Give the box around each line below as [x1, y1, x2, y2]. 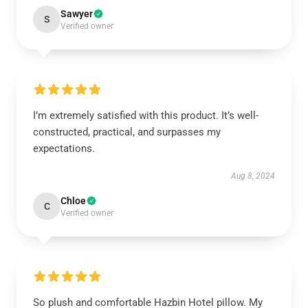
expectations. [33, 142, 95, 155]
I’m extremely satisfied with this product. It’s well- [33, 109, 258, 122]
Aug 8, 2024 [231, 171, 275, 181]
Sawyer [60, 8, 93, 19]
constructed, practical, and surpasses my [33, 126, 221, 138]
